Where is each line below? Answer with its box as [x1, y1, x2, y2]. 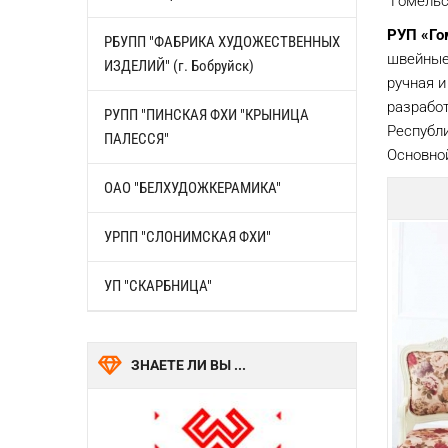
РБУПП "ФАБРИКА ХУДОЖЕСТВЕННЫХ [104, 32, 340, 51]
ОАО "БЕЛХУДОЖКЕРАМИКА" [104, 178, 281, 197]
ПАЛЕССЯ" [104, 129, 169, 148]
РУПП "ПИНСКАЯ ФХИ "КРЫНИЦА [104, 105, 309, 124]
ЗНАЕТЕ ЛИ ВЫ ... [131, 356, 246, 373]
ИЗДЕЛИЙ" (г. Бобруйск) [104, 56, 254, 75]
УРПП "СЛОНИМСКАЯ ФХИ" [104, 227, 271, 246]
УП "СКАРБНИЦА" [104, 276, 212, 295]
